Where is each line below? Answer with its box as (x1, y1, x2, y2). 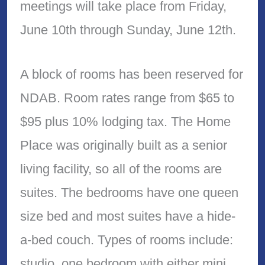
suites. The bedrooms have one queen (20, 185, 238, 201)
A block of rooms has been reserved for (20, 67, 243, 82)
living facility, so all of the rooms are (20, 161, 222, 177)
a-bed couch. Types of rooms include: (20, 232, 233, 248)
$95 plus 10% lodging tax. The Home (20, 114, 231, 130)
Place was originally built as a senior (20, 138, 227, 153)
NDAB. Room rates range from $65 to (20, 91, 234, 106)
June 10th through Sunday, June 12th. (20, 22, 236, 38)
